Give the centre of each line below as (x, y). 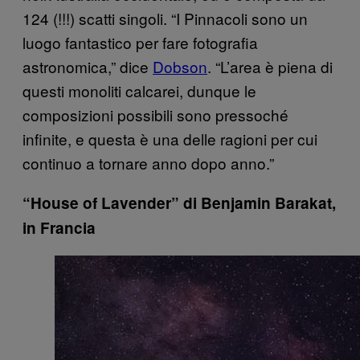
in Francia (59, 228)
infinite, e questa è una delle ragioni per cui (170, 139)
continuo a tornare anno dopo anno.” (148, 163)
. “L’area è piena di (270, 67)
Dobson (180, 67)
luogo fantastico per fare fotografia (140, 43)
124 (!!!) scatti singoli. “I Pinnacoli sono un (165, 18)
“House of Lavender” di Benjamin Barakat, (179, 203)
